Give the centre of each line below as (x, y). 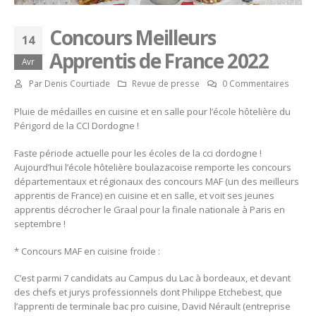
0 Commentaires (256, 84)
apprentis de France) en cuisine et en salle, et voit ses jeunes (144, 196)
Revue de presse (166, 84)
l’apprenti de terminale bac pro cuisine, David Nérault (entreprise (152, 306)
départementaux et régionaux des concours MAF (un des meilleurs (157, 182)
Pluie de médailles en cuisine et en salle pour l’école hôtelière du (152, 112)
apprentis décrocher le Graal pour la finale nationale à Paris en (150, 210)
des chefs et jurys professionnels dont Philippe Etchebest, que (148, 292)
